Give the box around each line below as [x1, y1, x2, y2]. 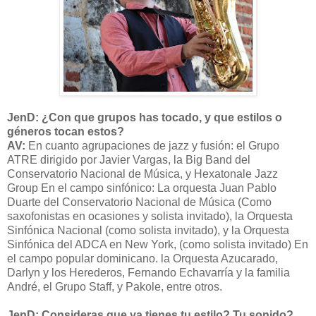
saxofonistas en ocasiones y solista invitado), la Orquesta [7, 210, 293, 223]
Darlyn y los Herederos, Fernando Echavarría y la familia [7, 267, 290, 279]
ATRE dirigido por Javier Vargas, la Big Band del [7, 154, 250, 166]
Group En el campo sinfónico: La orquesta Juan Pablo [7, 182, 276, 195]
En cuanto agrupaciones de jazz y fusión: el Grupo [28, 140, 279, 152]
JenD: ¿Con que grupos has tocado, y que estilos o [7, 111, 282, 124]
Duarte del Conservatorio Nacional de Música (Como [7, 196, 272, 209]
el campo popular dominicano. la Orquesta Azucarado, [7, 253, 278, 265]
